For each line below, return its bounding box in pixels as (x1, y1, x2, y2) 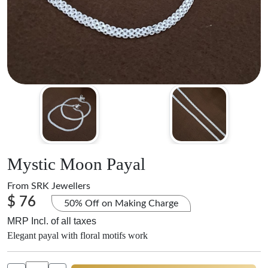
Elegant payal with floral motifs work (7, 230, 148, 240)
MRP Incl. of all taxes (7, 216, 96, 226)
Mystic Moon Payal (7, 154, 145, 173)
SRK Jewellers (31, 181, 90, 191)
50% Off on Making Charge (64, 199, 178, 208)
